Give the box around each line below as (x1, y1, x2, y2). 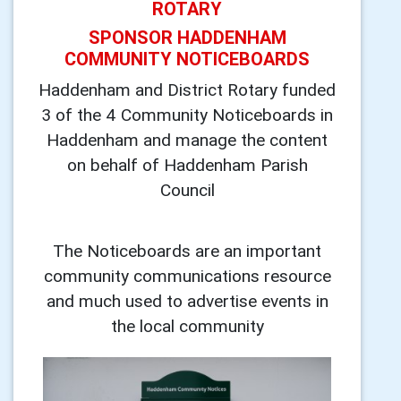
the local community (110, 314, 264, 337)
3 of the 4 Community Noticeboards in (41, 103, 333, 125)
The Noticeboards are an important (53, 239, 321, 261)
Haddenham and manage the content (47, 128, 328, 150)
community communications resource (43, 264, 331, 286)
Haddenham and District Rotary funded (38, 78, 336, 100)
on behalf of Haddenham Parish (66, 153, 308, 175)
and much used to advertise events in (46, 289, 328, 311)
